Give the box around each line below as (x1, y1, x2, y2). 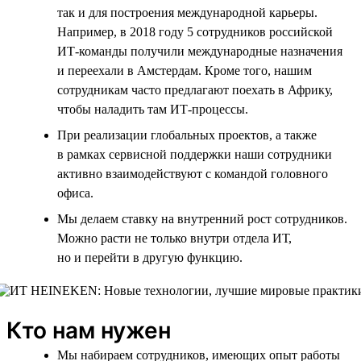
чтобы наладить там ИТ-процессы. (57, 102, 248, 116)
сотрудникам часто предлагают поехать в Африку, (57, 82, 333, 97)
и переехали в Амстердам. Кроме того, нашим (57, 63, 312, 77)
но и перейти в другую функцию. (57, 250, 243, 264)
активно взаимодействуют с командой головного (57, 166, 328, 180)
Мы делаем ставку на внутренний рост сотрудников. (57, 211, 347, 226)
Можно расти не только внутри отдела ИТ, (57, 230, 292, 245)
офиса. (57, 185, 93, 200)
